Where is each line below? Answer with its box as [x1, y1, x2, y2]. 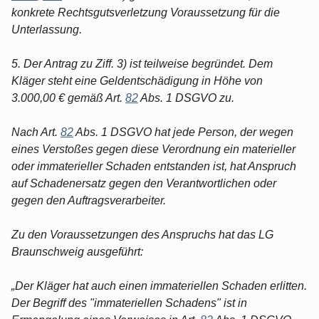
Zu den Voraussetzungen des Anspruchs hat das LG [11, 228, 273, 241]
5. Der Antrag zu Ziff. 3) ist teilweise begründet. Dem [11, 57, 273, 70]
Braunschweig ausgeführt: [11, 245, 143, 258]
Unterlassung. [11, 23, 82, 36]
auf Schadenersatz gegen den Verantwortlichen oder [11, 177, 276, 189]
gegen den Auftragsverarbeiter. [11, 194, 166, 206]
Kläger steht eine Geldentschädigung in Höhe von [11, 74, 263, 87]
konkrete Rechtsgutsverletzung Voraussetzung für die [11, 6, 280, 19]
